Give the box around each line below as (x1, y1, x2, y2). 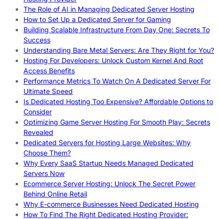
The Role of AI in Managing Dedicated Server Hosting (23, 4, 195, 13)
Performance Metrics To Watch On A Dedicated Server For (23, 76, 211, 85)
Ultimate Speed (23, 87, 73, 95)
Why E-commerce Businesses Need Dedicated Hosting (23, 199, 199, 208)
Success (23, 35, 50, 44)
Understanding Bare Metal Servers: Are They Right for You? (23, 45, 214, 54)
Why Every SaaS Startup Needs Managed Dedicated (23, 158, 194, 167)
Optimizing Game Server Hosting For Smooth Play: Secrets (23, 117, 210, 126)
